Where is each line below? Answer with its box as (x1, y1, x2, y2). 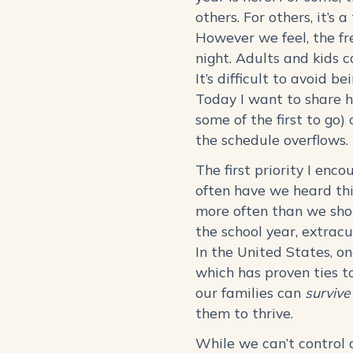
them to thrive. (195, 304, 301, 322)
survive (305, 284, 351, 302)
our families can (195, 284, 305, 302)
